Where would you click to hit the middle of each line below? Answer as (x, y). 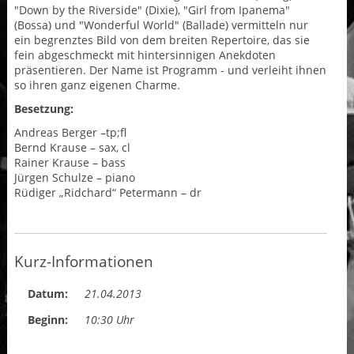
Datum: (47, 293)
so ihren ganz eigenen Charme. (97, 85)
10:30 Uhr (109, 319)
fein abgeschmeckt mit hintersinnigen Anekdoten (145, 55)
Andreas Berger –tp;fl (70, 133)
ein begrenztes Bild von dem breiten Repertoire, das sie (162, 40)
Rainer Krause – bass (70, 163)
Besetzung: (43, 109)
